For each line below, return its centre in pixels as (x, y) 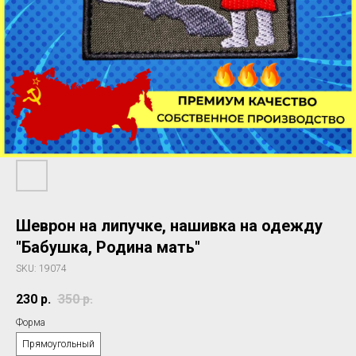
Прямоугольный (58, 344)
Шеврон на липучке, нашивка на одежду (169, 226)
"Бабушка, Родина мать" (108, 247)
